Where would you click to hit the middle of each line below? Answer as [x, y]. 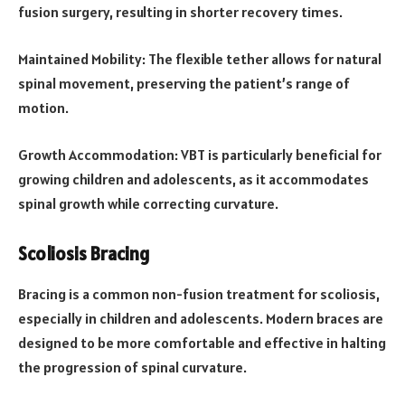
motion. [43, 108]
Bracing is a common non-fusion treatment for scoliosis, [199, 293]
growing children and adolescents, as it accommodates [193, 179]
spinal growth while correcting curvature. [148, 203]
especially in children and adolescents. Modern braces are [201, 318]
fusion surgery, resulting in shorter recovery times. [180, 12]
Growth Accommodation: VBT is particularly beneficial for [200, 154]
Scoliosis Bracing [84, 254]
